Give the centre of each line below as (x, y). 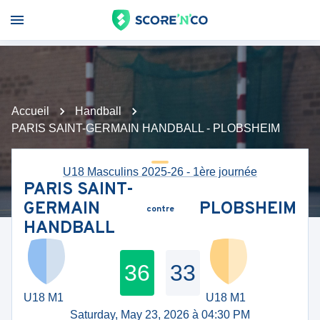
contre (160, 209)
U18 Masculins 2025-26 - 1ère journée (160, 172)
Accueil (30, 111)
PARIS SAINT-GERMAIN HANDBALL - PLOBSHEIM (146, 128)
